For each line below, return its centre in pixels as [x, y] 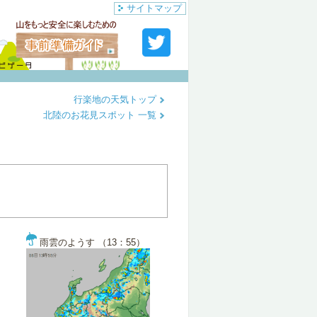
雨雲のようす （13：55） [91, 242]
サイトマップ [154, 8]
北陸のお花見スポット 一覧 [101, 115]
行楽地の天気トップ [116, 99]
